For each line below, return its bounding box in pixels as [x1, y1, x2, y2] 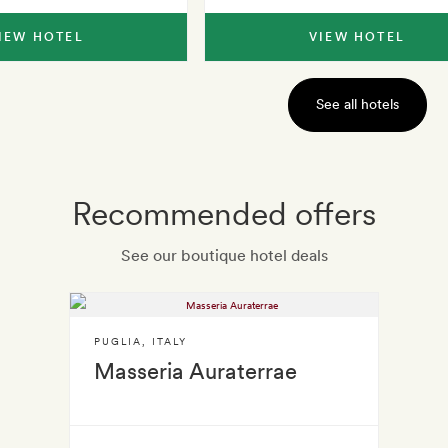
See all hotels [315, 96, 399, 112]
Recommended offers [72, 194, 376, 233]
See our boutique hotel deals [120, 246, 328, 265]
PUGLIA [94, 335, 143, 347]
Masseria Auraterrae [94, 358, 298, 384]
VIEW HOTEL [308, 30, 406, 44]
